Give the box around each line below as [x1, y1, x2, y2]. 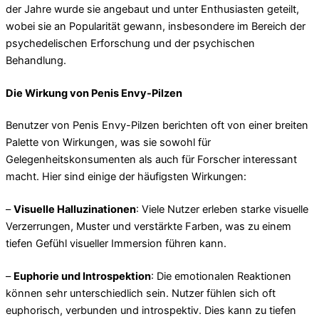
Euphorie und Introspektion [14, 270, 151, 283]
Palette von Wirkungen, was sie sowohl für [6, 136, 211, 150]
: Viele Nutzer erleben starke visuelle [136, 203, 308, 216]
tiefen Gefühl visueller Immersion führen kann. [6, 237, 226, 251]
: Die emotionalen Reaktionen [151, 270, 291, 283]
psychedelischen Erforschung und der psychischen [6, 36, 255, 50]
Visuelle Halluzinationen [14, 203, 136, 216]
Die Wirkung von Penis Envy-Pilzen [6, 86, 182, 100]
